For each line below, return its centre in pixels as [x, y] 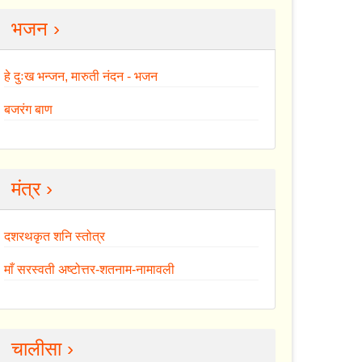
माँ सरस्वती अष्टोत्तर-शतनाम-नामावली [90, 269]
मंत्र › [32, 188]
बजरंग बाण [29, 109]
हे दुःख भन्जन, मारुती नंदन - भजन [81, 76]
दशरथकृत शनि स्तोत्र [55, 236]
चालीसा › [43, 348]
